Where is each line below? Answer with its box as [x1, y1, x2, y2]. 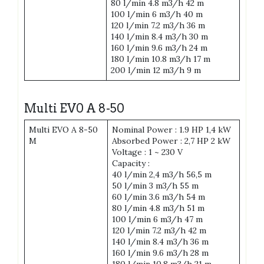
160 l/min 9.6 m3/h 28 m [112, 247, 209, 259]
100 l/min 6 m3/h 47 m [112, 214, 203, 225]
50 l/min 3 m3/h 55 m [112, 180, 199, 192]
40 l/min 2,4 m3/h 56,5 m [112, 169, 212, 180]
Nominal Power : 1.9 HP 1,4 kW [112, 124, 231, 136]
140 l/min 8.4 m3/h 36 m [112, 236, 209, 247]
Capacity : [112, 158, 150, 169]
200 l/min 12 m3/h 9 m [111, 65, 201, 76]
